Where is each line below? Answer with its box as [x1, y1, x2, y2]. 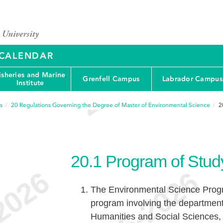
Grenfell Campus [83, 75, 140, 83]
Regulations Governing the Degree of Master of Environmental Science [19, 102, 210, 109]
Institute [16, 79, 44, 87]
